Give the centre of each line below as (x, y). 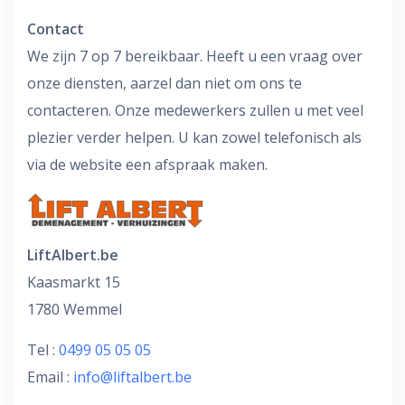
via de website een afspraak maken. (147, 164)
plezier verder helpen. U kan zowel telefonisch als (194, 137)
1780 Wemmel (75, 309)
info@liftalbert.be (132, 377)
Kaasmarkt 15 (74, 282)
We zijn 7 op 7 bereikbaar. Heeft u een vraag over (195, 56)
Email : (50, 377)
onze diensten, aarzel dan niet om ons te (165, 83)
